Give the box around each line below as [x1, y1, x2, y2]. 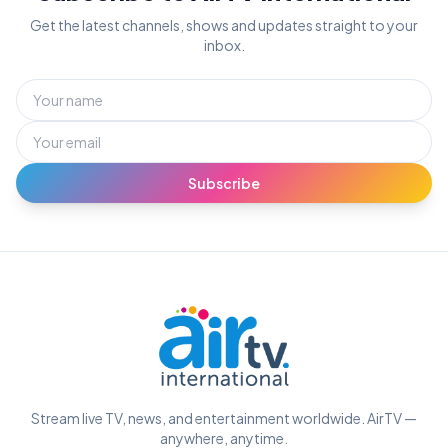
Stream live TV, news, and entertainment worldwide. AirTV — [31, 409, 417, 427]
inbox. [203, 36, 245, 54]
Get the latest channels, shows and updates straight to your [30, 16, 418, 34]
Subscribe [188, 174, 260, 192]
